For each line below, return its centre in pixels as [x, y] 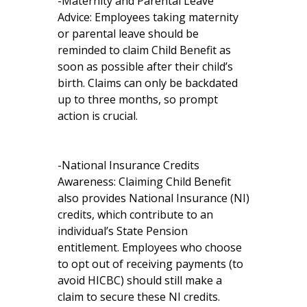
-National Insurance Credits [128, 165]
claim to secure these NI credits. [139, 296]
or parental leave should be [128, 33]
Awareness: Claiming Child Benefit [144, 181]
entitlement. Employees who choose [150, 247]
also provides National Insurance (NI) [153, 198]
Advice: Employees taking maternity [148, 17]
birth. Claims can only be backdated [148, 83]
